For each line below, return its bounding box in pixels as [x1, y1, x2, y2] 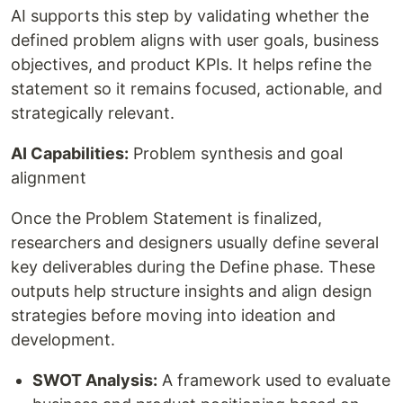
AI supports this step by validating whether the [11, 5, 369, 25]
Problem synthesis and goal [129, 143, 343, 163]
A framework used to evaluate [157, 370, 390, 390]
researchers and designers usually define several [11, 232, 379, 252]
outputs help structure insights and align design [11, 281, 372, 300]
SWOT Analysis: [32, 370, 157, 390]
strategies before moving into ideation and [11, 305, 336, 325]
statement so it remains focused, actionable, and [11, 78, 382, 98]
